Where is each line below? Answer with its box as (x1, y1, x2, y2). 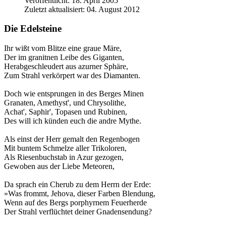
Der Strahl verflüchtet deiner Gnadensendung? (4, 207, 152, 216)
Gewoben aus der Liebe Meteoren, (4, 162, 115, 171)
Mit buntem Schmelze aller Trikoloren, (4, 144, 127, 152)
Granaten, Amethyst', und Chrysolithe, (4, 98, 126, 107)
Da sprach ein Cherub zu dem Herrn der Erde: (4, 180, 151, 189)
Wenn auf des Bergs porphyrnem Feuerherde (4, 198, 147, 207)
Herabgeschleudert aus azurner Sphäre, (4, 62, 128, 71)
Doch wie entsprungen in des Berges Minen (4, 89, 144, 98)
